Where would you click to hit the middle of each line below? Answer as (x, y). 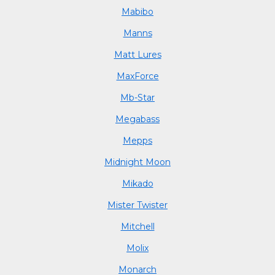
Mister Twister (137, 205)
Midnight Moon (137, 162)
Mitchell (137, 226)
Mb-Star (137, 97)
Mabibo (137, 11)
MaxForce (137, 76)
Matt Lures (137, 54)
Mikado (137, 183)
